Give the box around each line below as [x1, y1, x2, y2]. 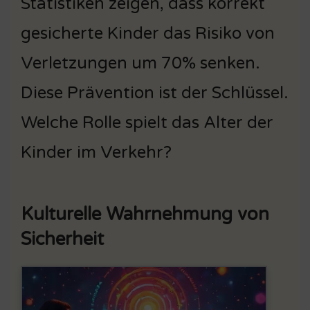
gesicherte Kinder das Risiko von [21, 23, 275, 44]
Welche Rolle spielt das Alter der [21, 112, 273, 133]
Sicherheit [21, 228, 104, 250]
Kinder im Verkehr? [21, 142, 172, 163]
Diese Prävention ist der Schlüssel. [21, 82, 289, 103]
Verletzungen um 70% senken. [21, 53, 260, 73]
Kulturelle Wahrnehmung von [21, 203, 269, 225]
